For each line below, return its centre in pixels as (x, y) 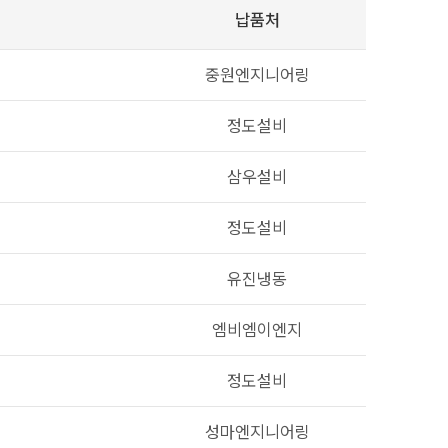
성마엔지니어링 (257, 432)
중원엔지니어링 (257, 75)
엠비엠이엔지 (257, 330)
